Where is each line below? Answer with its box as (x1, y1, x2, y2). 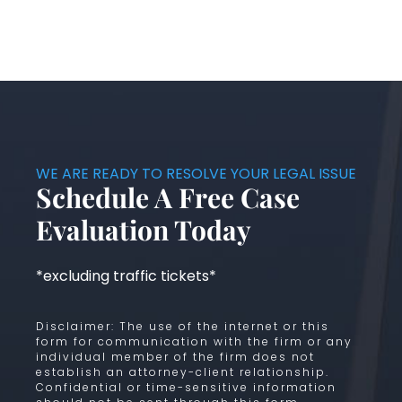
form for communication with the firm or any (36, 334, 353, 350)
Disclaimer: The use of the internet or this (36, 319, 329, 335)
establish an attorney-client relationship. (36, 364, 329, 380)
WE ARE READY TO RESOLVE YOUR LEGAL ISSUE (36, 162, 356, 184)
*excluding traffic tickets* (36, 265, 216, 286)
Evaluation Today (36, 211, 251, 248)
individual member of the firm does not (36, 349, 315, 365)
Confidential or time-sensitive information (36, 380, 336, 396)
